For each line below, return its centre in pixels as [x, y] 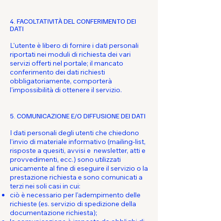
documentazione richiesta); [54, 213]
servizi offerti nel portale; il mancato [67, 63]
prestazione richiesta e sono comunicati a [76, 177]
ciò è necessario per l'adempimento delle [75, 195]
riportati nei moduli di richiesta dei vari [70, 54]
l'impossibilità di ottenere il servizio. [66, 90]
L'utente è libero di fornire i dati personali [74, 45]
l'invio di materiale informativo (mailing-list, [78, 142]
